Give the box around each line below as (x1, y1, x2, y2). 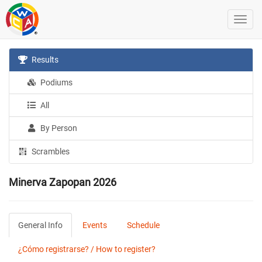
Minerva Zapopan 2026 (9, 176, 116, 188)
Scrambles (30, 147, 70, 156)
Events (82, 220, 107, 230)
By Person (39, 123, 78, 133)
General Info (18, 220, 63, 230)
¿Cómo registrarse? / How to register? (18, 244, 156, 254)
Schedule (127, 220, 160, 230)
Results (30, 55, 59, 64)
